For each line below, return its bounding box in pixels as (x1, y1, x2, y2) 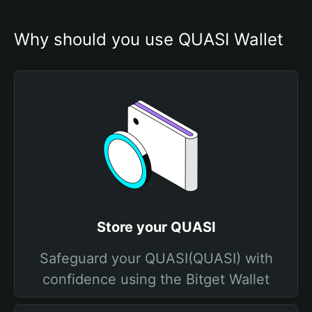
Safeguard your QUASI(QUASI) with (39, 250, 273, 267)
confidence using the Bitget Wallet (42, 271, 270, 288)
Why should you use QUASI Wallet (14, 29, 283, 49)
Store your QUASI (96, 219, 216, 235)
